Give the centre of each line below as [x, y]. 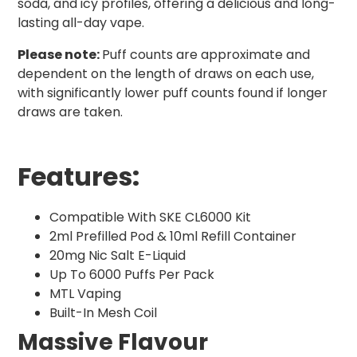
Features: [78, 177]
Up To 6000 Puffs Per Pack [132, 275]
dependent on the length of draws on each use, [166, 74]
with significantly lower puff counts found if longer [173, 93]
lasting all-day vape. [81, 23]
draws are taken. [70, 112]
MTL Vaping [85, 294]
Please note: [60, 55]
